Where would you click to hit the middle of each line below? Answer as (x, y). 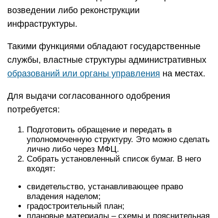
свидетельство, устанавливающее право (105, 187)
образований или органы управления (84, 73)
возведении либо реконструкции (73, 10)
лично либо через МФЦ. (73, 149)
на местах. (183, 73)
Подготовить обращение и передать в (99, 130)
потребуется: (34, 109)
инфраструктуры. (42, 24)
